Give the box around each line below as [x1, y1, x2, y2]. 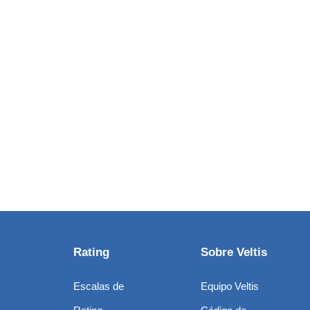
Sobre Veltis [201, 246, 268, 259]
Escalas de [73, 280, 124, 293]
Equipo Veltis [201, 280, 259, 293]
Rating [73, 246, 109, 259]
